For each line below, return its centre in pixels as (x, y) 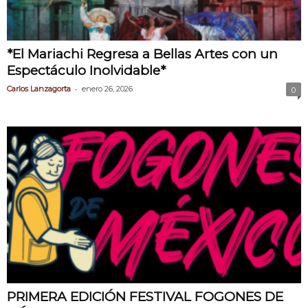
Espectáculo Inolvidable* (86, 70)
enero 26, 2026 (107, 88)
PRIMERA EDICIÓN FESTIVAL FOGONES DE (145, 296)
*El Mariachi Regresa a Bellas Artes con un (142, 54)
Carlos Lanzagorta (39, 88)
